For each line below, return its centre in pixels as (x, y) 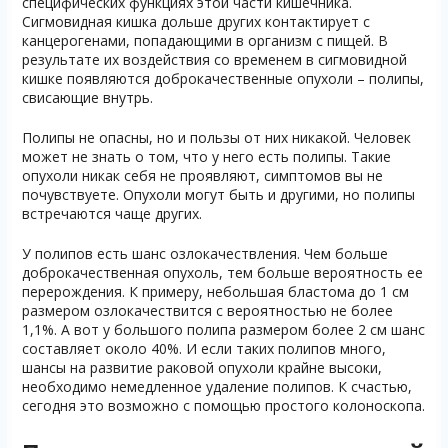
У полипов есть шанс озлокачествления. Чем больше (204, 253)
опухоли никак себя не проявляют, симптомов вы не (202, 175)
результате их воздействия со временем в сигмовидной (214, 59)
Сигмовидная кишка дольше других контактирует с (195, 21)
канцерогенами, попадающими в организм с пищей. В (204, 40)
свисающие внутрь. (87, 97)
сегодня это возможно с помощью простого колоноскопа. (223, 405)
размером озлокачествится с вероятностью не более (207, 310)
